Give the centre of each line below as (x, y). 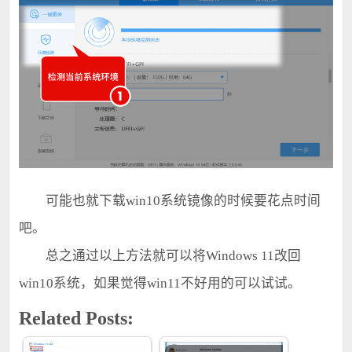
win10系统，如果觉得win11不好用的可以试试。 (159, 283)
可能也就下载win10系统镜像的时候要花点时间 (169, 200)
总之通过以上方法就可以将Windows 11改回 (159, 255)
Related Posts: (76, 318)
